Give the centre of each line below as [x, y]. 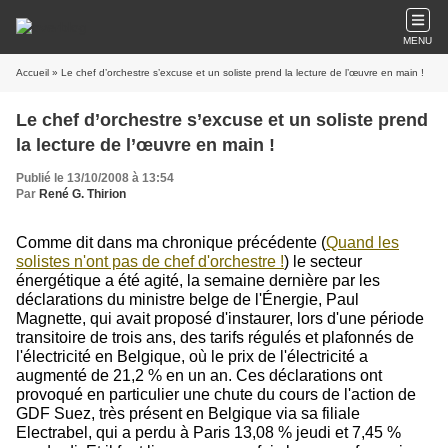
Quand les [362, 242]
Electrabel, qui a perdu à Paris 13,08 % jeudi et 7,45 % [208, 432]
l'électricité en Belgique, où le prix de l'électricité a [192, 356]
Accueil [32, 72]
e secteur [329, 261]
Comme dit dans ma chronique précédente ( [171, 242]
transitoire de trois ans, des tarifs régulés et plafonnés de [215, 337]
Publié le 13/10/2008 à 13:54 [95, 178]
